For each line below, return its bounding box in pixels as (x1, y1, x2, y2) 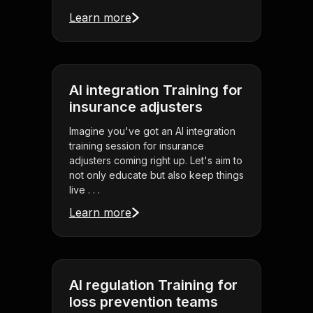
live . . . (69, 184, 100, 196)
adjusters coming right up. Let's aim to (69, 154, 242, 167)
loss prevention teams (69, 293, 218, 311)
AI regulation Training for (69, 277, 238, 294)
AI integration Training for (69, 82, 242, 99)
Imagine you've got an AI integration (69, 125, 235, 138)
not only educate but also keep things (69, 169, 244, 182)
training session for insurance (69, 140, 204, 152)
